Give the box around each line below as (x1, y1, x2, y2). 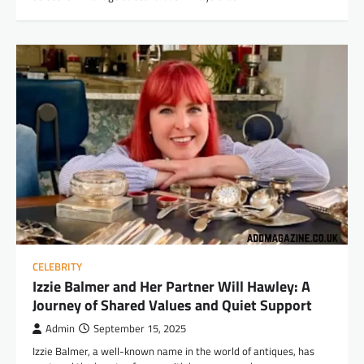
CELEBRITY (32, 258, 82, 275)
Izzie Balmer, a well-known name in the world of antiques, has (32, 342, 314, 359)
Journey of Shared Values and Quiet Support (32, 293, 312, 316)
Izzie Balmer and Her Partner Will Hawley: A (32, 275, 310, 297)
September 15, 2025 (93, 320, 186, 336)
